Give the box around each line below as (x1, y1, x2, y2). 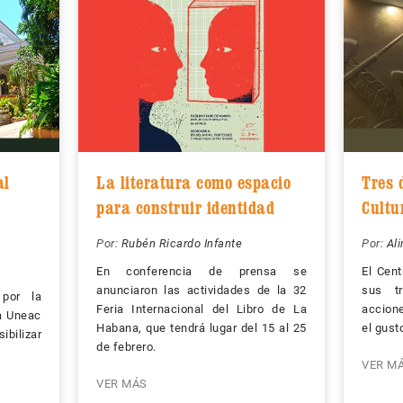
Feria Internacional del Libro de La (96, 302, 307, 317)
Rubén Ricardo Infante (121, 237, 242, 251)
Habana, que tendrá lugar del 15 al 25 (96, 321, 307, 336)
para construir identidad (96, 197, 274, 219)
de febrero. (96, 340, 157, 354)
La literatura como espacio (96, 172, 291, 194)
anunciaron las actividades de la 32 (96, 283, 307, 298)
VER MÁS (96, 377, 148, 391)
